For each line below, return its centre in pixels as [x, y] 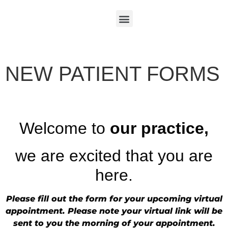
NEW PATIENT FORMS [112, 74]
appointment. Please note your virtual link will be [114, 211]
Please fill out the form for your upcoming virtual [114, 199]
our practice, [159, 128]
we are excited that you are [114, 156]
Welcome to [65, 128]
